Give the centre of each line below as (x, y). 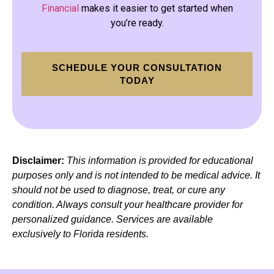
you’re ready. (137, 23)
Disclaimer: (38, 160)
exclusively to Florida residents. (80, 234)
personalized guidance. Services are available (113, 219)
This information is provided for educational (160, 160)
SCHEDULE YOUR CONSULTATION (137, 67)
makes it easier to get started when (157, 9)
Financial (61, 9)
